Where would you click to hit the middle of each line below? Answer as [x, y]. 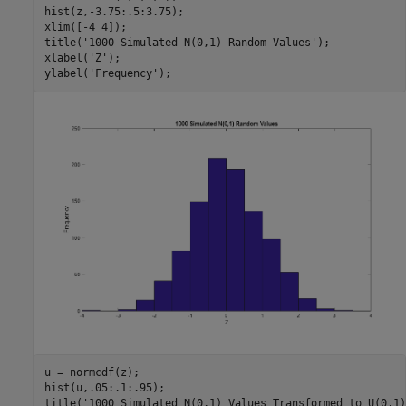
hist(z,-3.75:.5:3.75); [114, 12]
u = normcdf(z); [92, 372]
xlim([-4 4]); [85, 28]
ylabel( [66, 74]
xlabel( [66, 58]
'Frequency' [123, 74]
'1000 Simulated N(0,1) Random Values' [199, 43]
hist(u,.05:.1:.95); [104, 387]
